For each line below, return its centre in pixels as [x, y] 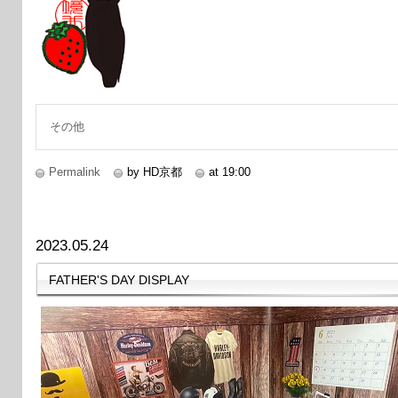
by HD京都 [155, 171]
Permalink [75, 171]
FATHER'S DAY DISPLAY [119, 279]
